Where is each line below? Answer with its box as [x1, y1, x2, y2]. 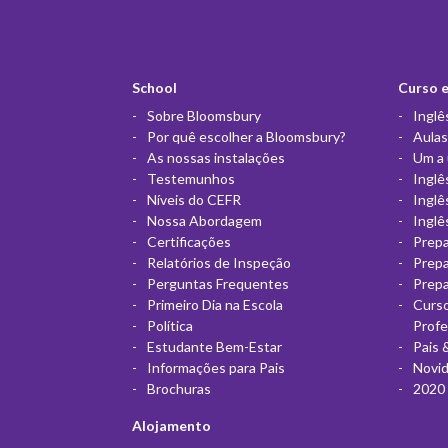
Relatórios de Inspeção [147, 253, 291, 271]
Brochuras [147, 379, 211, 397]
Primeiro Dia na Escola [147, 295, 283, 313]
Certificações [147, 232, 231, 250]
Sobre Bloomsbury [147, 106, 261, 124]
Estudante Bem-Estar [147, 337, 282, 355]
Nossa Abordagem [147, 211, 262, 229]
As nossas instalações [147, 148, 285, 166]
